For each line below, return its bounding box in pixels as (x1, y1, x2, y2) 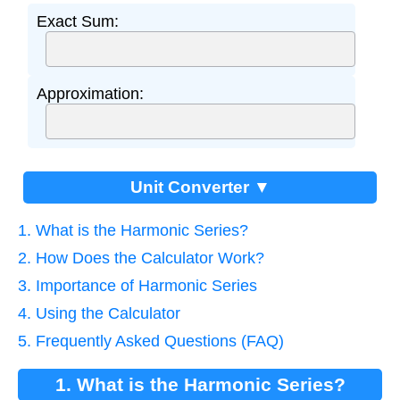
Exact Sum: (36, 12, 119, 31)
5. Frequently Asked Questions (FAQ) (18, 332, 284, 351)
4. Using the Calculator (18, 304, 180, 323)
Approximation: (36, 85, 144, 104)
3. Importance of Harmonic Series (18, 277, 257, 296)
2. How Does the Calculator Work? (18, 249, 264, 268)
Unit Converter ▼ (129, 178, 271, 197)
